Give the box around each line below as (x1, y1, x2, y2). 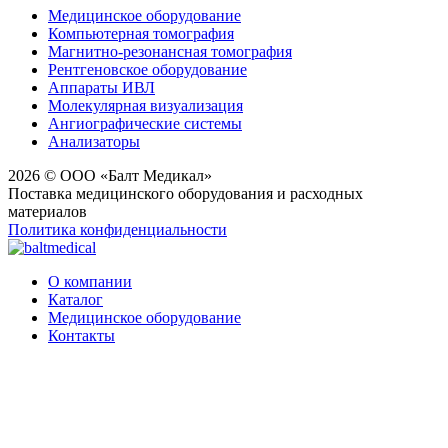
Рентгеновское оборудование (48, 60, 247, 78)
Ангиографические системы (48, 114, 242, 132)
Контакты (48, 326, 115, 344)
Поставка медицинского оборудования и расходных (8, 184, 363, 202)
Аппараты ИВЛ (48, 78, 155, 96)
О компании (48, 272, 132, 290)
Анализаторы (48, 132, 140, 150)
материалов (8, 202, 87, 220)
